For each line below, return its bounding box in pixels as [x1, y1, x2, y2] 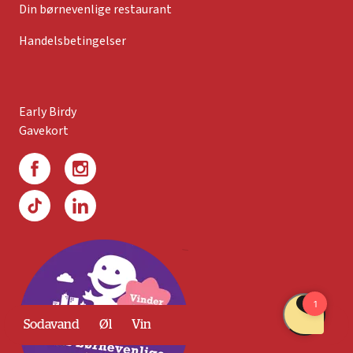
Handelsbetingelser [19, 32, 126, 50]
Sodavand [24, 318, 80, 331]
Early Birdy [19, 103, 76, 121]
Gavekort [19, 122, 69, 140]
